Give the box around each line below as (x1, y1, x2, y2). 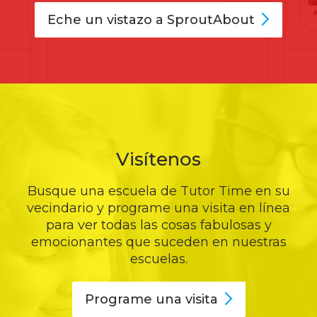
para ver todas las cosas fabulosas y (45, 217, 272, 233)
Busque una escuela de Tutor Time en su (27, 183, 290, 199)
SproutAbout (167, 12, 255, 28)
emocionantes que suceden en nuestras (30, 234, 287, 250)
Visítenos (116, 147, 201, 171)
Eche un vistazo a (47, 12, 167, 28)
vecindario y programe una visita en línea (27, 200, 290, 216)
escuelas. (129, 250, 188, 267)
